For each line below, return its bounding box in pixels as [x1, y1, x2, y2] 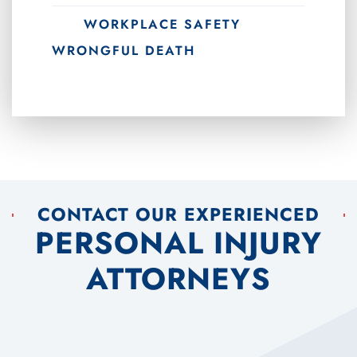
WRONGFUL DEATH [52, 41, 195, 60]
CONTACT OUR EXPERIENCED [37, 202, 320, 229]
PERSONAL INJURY [35, 222, 322, 265]
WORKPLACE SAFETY [84, 14, 241, 33]
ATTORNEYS [86, 257, 271, 301]
